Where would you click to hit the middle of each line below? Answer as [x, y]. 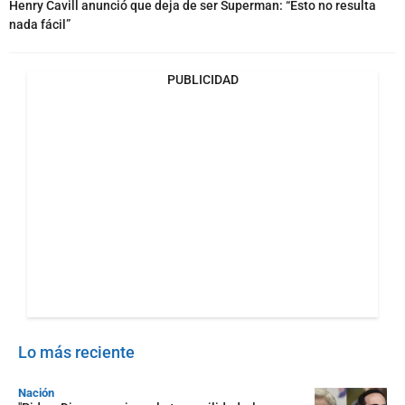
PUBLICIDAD [202, 79]
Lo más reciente [76, 352]
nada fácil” [40, 24]
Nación [36, 392]
